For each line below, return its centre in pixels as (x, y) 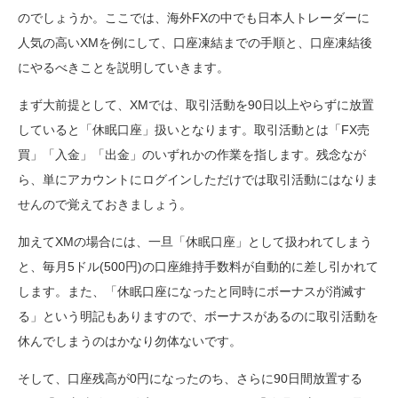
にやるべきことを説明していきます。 (123, 67)
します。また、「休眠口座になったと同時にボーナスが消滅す (192, 291)
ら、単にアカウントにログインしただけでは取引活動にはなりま (198, 179)
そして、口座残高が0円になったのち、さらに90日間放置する (190, 378)
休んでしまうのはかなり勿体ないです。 (130, 341)
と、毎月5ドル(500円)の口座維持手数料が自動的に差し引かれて (198, 266)
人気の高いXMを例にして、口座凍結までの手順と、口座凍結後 (195, 42)
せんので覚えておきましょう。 (105, 204)
